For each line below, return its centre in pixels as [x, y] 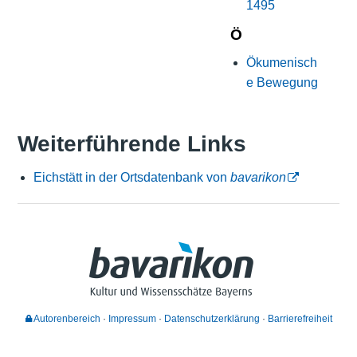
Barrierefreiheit [300, 319]
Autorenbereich [66, 319]
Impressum [132, 319]
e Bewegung [282, 82]
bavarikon [258, 177]
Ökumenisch [281, 62]
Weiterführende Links [131, 144]
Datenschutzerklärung [212, 319]
